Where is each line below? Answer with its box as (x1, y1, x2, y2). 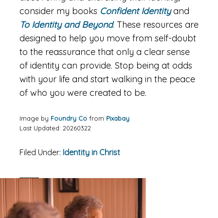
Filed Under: (19, 147, 63, 157)
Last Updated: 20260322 (19, 124, 91, 132)
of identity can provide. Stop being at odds (19, 60, 192, 71)
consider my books (19, 5, 100, 17)
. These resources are (113, 19, 199, 30)
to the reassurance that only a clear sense (19, 46, 190, 57)
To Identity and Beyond (19, 19, 113, 30)
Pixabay (106, 114, 129, 122)
